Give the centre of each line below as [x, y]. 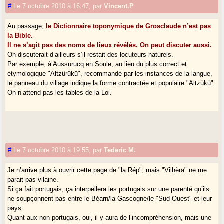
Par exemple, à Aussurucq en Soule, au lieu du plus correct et [97, 64]
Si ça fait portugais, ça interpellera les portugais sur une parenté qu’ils [109, 189]
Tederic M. [120, 150]
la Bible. [20, 35]
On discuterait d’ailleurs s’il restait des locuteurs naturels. [91, 54]
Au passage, [27, 26]
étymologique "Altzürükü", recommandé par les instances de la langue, [110, 73]
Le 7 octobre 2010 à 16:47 [51, 6]
